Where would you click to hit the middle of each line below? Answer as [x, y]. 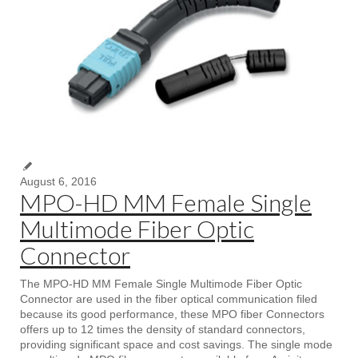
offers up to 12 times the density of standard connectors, [163, 329]
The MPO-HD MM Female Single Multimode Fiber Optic [161, 283]
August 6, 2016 [58, 181]
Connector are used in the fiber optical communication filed [169, 298]
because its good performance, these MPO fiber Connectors [172, 314]
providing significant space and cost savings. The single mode [176, 344]
